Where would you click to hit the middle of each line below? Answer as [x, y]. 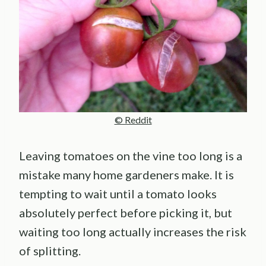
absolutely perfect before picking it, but [126, 212]
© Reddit [133, 119]
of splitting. [50, 250]
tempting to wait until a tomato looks [118, 193]
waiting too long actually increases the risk [133, 231]
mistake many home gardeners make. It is [126, 174]
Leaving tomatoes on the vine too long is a [131, 155]
